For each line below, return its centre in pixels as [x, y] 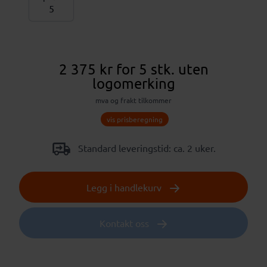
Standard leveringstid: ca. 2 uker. [145, 148]
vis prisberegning [135, 119]
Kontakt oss [125, 223]
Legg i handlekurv [125, 187]
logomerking [133, 83]
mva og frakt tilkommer [133, 100]
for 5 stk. [145, 69]
